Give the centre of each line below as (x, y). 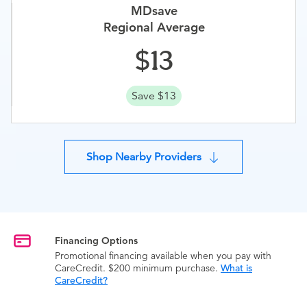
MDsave (154, 11)
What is (236, 268)
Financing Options (96, 241)
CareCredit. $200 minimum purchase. (138, 268)
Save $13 (154, 96)
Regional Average (154, 27)
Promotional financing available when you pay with (163, 256)
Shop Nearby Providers (144, 157)
